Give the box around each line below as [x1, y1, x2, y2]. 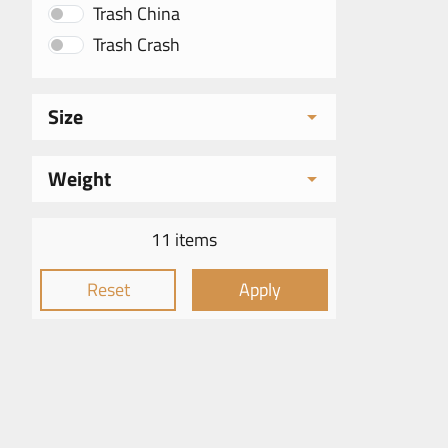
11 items [151, 226, 217, 253]
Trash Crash [93, 31, 180, 58]
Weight [48, 163, 111, 194]
